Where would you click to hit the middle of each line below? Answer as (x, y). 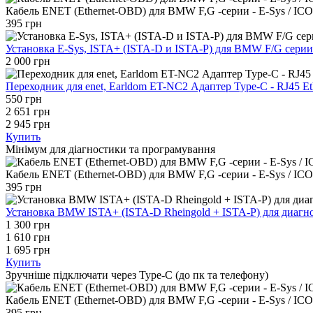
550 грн (24, 99)
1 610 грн (28, 237)
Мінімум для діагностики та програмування (110, 149)
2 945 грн (28, 124)
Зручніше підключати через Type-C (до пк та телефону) (137, 275)
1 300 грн (28, 225)
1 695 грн (28, 250)
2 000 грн (28, 61)
